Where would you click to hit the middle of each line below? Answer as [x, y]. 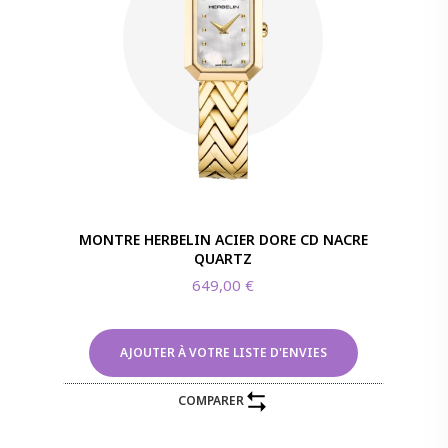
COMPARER [210, 401]
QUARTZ [223, 258]
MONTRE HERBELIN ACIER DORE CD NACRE [223, 239]
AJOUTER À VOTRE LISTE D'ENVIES [223, 352]
